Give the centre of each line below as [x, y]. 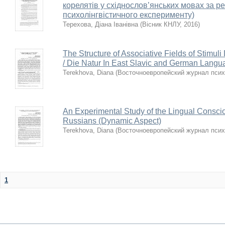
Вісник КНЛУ [161, 24]
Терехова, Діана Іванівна [100, 24]
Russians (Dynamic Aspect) [112, 121]
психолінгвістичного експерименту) [129, 15]
